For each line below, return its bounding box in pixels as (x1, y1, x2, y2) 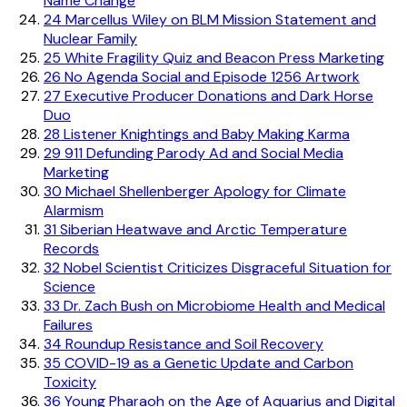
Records (44, 238, 99, 258)
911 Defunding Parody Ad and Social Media (61, 143, 343, 163)
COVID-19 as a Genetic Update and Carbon (61, 352, 353, 372)
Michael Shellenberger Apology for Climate (62, 181, 346, 201)
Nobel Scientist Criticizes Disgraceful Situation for (60, 257, 392, 277)
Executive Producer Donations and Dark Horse (61, 85, 373, 105)
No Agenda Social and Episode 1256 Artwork (61, 66, 360, 86)
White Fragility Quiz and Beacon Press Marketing (61, 47, 384, 67)
